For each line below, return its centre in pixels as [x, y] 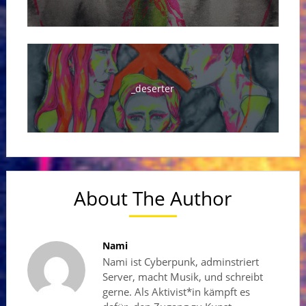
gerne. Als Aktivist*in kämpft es [176, 292]
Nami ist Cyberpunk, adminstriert [180, 262]
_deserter [153, 88]
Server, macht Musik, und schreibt [182, 277]
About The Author [153, 198]
